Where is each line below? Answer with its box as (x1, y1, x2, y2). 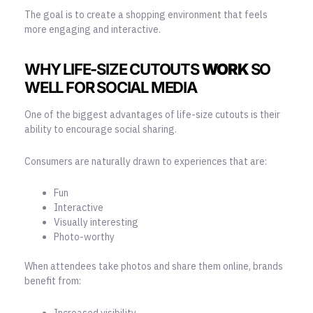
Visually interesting (54, 216, 138, 229)
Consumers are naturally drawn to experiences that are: (24, 154, 267, 168)
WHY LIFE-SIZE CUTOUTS (24, 59, 202, 78)
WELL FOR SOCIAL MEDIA (24, 78, 197, 96)
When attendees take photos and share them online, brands (24, 260, 283, 273)
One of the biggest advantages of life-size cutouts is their (24, 108, 280, 122)
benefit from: (24, 275, 81, 288)
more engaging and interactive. (24, 22, 161, 36)
